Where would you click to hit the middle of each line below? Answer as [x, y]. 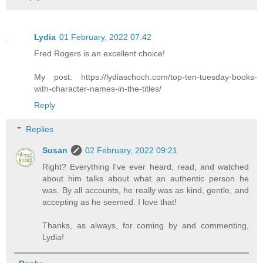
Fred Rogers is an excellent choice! [100, 53]
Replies [40, 129]
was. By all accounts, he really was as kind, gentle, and [146, 190]
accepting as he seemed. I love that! [110, 202]
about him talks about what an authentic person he [146, 179]
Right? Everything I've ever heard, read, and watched [146, 167]
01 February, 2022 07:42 [105, 37]
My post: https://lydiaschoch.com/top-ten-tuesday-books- [146, 77]
